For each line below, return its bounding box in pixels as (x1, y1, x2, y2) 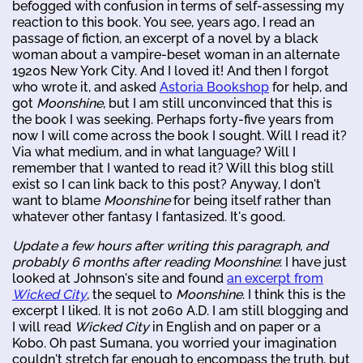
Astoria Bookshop (160, 79, 269, 95)
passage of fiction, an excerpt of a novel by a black (12, 30, 318, 46)
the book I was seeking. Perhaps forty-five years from (12, 111, 334, 127)
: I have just (280, 254, 347, 270)
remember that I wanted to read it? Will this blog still (12, 160, 334, 176)
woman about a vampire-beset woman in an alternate (12, 46, 340, 62)
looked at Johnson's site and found (12, 270, 227, 286)
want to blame (12, 192, 104, 208)
